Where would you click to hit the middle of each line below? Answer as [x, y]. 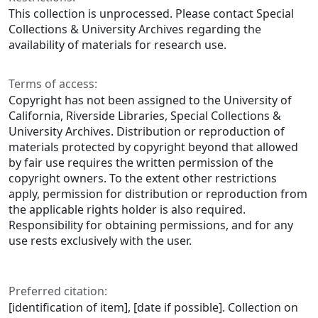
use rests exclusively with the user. [100, 241]
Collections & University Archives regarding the [135, 29]
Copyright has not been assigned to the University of [150, 100]
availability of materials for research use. [117, 45]
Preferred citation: [58, 291]
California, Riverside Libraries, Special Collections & [145, 116]
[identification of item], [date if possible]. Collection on [153, 308]
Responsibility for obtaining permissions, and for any [151, 225]
